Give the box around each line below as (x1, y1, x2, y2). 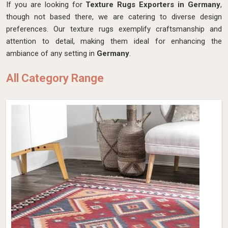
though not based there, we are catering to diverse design (6, 12, 222, 21)
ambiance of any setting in (6, 49, 97, 58)
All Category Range (6, 72, 104, 84)
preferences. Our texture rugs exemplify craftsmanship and (6, 24, 222, 34)
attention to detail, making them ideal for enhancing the (6, 37, 222, 46)
